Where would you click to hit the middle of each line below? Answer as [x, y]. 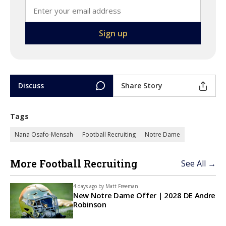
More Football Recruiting [74, 163]
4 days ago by [89, 186]
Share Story [142, 86]
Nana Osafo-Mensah [44, 134]
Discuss [31, 86]
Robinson [90, 204]
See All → [199, 163]
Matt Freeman [122, 186]
